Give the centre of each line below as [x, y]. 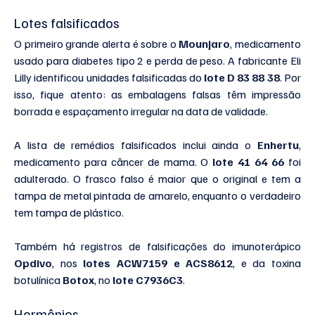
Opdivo [33, 263]
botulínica [39, 279]
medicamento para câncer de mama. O [114, 161]
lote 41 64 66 [248, 161]
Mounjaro [205, 43]
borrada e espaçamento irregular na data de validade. [141, 111]
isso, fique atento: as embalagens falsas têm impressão [157, 94]
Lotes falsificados [67, 22]
